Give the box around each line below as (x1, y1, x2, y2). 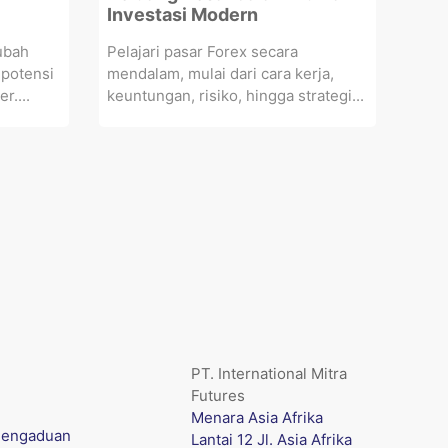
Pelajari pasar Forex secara (106, 42, 298, 61)
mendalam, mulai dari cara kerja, (106, 64, 334, 83)
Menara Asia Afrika (191, 408, 323, 427)
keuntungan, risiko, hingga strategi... (106, 86, 364, 105)
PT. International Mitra (191, 364, 347, 383)
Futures (191, 386, 245, 405)
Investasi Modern (106, 4, 258, 25)
